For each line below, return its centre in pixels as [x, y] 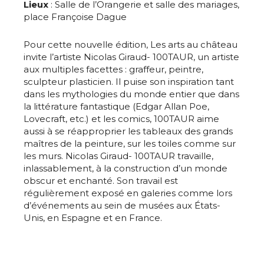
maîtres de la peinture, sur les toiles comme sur [130, 144]
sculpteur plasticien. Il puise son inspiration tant [129, 82]
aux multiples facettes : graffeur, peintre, [113, 70]
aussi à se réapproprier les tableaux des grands [128, 131]
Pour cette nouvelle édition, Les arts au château [131, 45]
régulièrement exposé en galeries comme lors [128, 193]
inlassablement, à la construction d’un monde [126, 169]
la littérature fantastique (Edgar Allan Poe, [116, 107]
